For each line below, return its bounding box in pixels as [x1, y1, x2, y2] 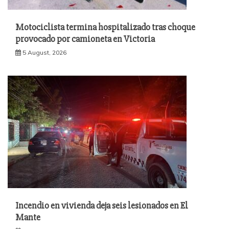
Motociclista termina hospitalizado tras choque [15, 21, 195, 33]
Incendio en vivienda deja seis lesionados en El [15, 200, 188, 212]
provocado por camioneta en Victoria [15, 33, 155, 45]
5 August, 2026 [22, 49, 66, 57]
